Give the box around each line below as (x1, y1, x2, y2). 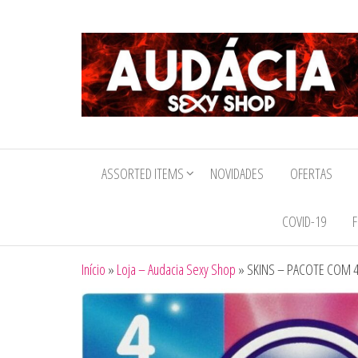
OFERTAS (290, 164, 332, 183)
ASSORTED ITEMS (101, 164, 184, 183)
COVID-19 (281, 212, 326, 231)
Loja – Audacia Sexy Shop (117, 260, 236, 279)
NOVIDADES (210, 164, 264, 183)
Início (82, 260, 105, 279)
